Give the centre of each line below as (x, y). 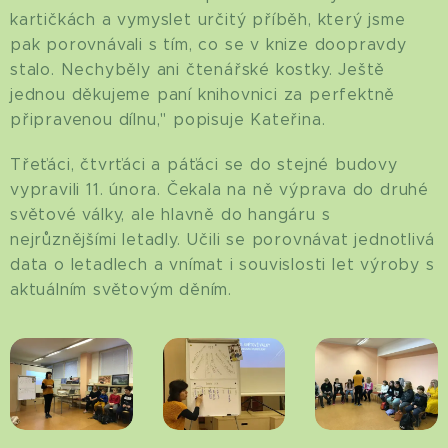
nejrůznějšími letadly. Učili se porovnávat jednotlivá (222, 239)
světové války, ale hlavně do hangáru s (170, 214)
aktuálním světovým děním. (121, 289)
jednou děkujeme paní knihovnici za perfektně (203, 94)
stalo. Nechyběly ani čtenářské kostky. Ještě (198, 69)
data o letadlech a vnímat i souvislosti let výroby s (222, 264)
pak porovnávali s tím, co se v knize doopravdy (208, 44)
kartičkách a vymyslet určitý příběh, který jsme (208, 19)
